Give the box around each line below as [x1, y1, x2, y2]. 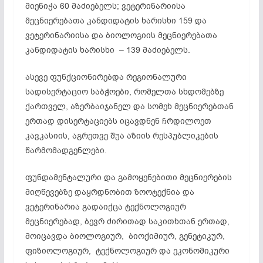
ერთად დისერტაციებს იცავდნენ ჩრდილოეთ [25, 115, 211, 127]
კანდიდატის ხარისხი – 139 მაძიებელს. [25, 44, 190, 56]
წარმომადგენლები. [25, 144, 107, 156]
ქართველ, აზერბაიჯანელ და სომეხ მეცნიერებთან [25, 100, 234, 112]
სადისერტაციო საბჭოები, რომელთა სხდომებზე [25, 86, 224, 97]
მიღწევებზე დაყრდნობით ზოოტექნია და [25, 186, 194, 198]
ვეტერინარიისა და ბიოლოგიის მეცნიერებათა [25, 29, 220, 41]
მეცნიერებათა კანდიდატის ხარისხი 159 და [25, 15, 207, 26]
